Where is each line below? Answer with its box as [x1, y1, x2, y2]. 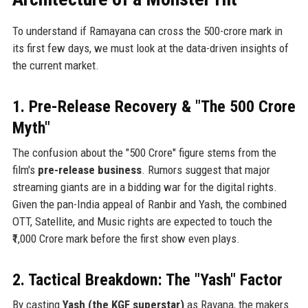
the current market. [12, 58, 99, 72]
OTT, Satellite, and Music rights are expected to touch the [12, 214, 272, 228]
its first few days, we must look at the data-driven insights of [12, 41, 289, 55]
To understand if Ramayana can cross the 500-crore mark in [12, 23, 283, 38]
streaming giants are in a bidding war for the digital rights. [12, 179, 277, 194]
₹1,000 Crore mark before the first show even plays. [12, 231, 240, 245]
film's [12, 162, 38, 177]
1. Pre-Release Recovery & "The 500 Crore [12, 96, 296, 116]
